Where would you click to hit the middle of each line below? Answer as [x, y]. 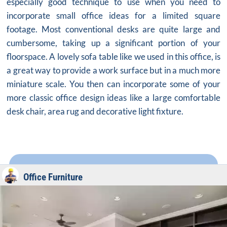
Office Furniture [53, 177]
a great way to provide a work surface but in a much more [113, 70]
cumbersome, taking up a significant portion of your [113, 43]
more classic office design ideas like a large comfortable [113, 98]
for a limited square [175, 16]
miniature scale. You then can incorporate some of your [113, 84]
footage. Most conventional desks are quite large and [113, 29]
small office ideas [92, 16]
